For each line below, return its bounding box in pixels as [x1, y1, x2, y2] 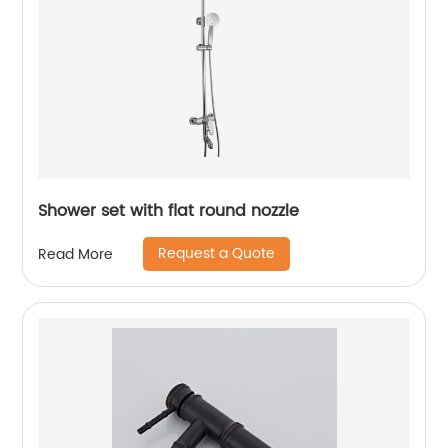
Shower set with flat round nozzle [38, 198, 300, 224]
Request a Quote [158, 242, 276, 265]
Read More [38, 242, 114, 266]
